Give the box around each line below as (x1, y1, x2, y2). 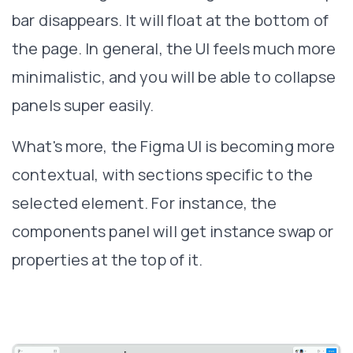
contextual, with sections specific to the (12, 163, 314, 185)
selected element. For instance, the (12, 191, 277, 214)
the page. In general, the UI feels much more (12, 37, 336, 59)
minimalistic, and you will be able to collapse (12, 65, 336, 87)
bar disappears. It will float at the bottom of (12, 9, 329, 31)
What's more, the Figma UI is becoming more (12, 135, 336, 157)
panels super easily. (12, 94, 154, 116)
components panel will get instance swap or (12, 220, 334, 242)
